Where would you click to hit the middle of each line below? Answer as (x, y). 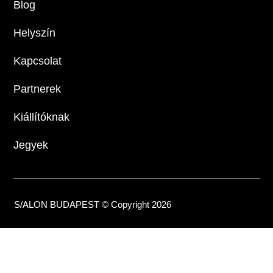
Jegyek (31, 145)
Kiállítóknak (42, 117)
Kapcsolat (38, 61)
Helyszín (35, 33)
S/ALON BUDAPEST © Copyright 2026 (93, 204)
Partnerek (37, 89)
